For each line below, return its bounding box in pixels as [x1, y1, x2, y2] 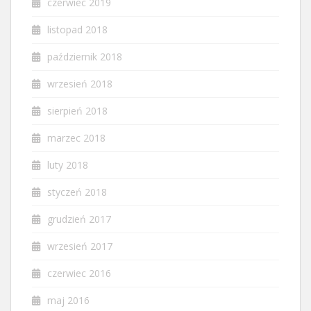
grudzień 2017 [47, 212, 111, 226]
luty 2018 [47, 158, 88, 171]
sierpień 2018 [47, 104, 108, 117]
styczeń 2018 [47, 185, 107, 199]
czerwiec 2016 [47, 267, 111, 280]
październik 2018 [47, 50, 122, 63]
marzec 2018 [47, 131, 106, 144]
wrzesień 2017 [47, 239, 112, 253]
